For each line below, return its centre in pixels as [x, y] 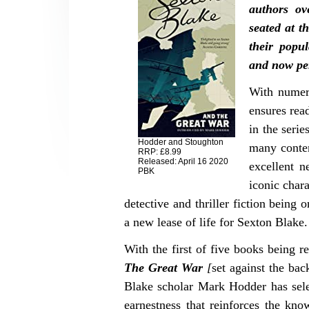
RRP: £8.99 [160, 152]
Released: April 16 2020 [183, 162]
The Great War [163, 268]
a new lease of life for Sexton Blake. [216, 222]
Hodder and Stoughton [181, 142]
